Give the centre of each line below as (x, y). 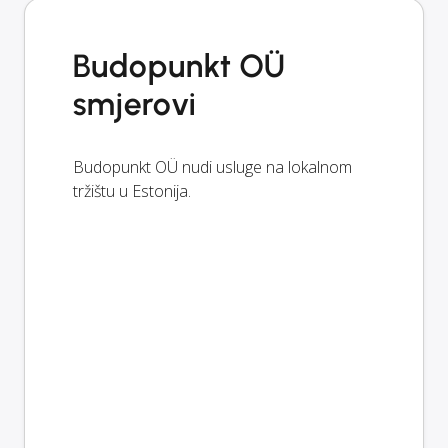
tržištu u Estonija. (132, 190)
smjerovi (134, 103)
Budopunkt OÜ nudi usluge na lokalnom (212, 166)
